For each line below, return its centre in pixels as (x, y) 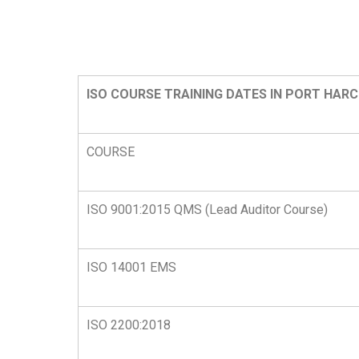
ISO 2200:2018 (129, 325)
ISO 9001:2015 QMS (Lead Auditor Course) (207, 210)
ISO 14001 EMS (131, 268)
